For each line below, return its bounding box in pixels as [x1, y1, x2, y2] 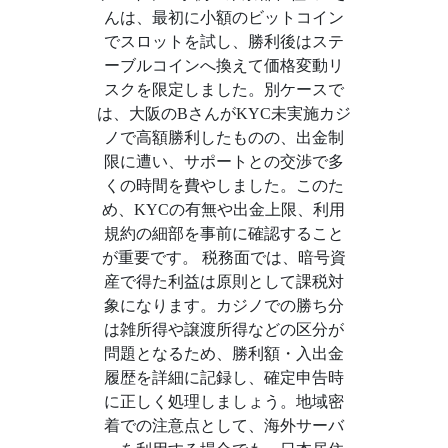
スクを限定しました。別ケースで [103, 81, 344, 98]
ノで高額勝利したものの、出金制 [103, 129, 344, 146]
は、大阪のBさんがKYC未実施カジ [96, 105, 351, 122]
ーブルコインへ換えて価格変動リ [103, 57, 344, 74]
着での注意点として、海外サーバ [103, 417, 344, 434]
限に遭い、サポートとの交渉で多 [103, 153, 344, 170]
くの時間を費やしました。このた [103, 177, 344, 194]
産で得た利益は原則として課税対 [103, 273, 344, 290]
